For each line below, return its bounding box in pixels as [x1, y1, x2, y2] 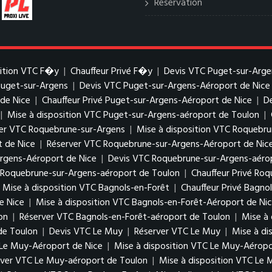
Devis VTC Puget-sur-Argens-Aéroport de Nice [80, 78, 270, 94]
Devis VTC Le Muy [49, 224, 123, 240]
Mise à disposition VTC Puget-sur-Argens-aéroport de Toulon [7, 107, 259, 123]
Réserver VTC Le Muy [134, 224, 220, 240]
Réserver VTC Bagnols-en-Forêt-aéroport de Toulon [19, 209, 230, 225]
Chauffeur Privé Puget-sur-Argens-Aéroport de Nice [42, 93, 252, 109]
